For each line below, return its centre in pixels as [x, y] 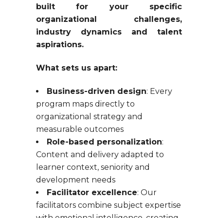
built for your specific [109, 6]
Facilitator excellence [92, 192]
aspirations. [60, 44]
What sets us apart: [77, 68]
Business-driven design [97, 91]
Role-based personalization [104, 142]
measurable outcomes [80, 129]
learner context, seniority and [93, 167]
